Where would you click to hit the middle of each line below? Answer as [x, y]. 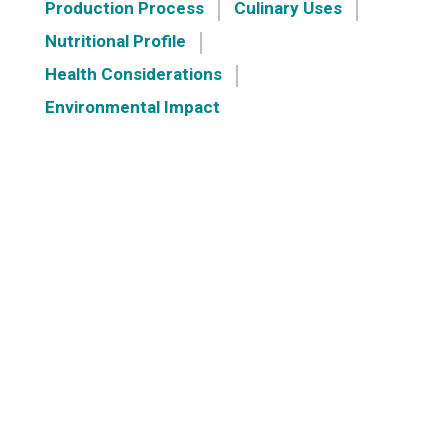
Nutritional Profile [115, 40]
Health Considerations [133, 73]
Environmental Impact [132, 106]
